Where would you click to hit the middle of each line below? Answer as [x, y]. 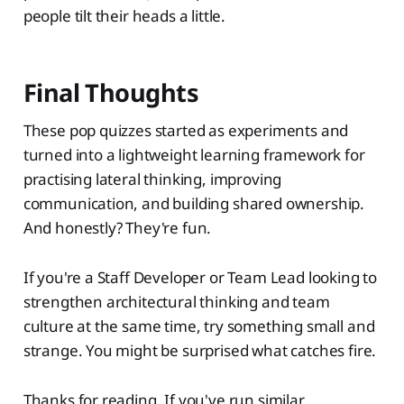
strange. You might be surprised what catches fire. [200, 350]
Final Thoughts [111, 92]
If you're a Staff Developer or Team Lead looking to [200, 277]
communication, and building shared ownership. [194, 203]
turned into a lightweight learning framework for [194, 154]
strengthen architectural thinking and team [176, 301]
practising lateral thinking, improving [152, 179]
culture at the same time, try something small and [199, 326]
